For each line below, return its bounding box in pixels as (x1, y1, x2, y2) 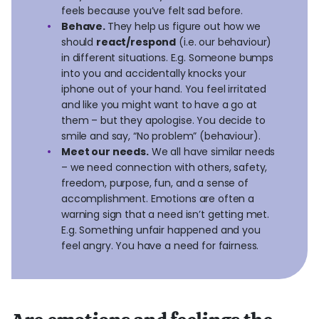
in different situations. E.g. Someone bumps (61, 51, 273, 65)
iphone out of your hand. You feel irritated (61, 82, 266, 96)
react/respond (96, 35, 177, 49)
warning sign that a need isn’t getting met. (61, 207, 269, 221)
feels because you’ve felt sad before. (61, 4, 246, 18)
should (61, 35, 97, 49)
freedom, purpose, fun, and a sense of (61, 176, 249, 190)
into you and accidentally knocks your (61, 66, 246, 80)
